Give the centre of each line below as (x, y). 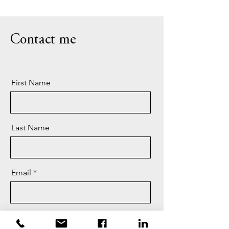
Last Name (30, 128)
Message (28, 217)
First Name (31, 83)
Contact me (43, 40)
